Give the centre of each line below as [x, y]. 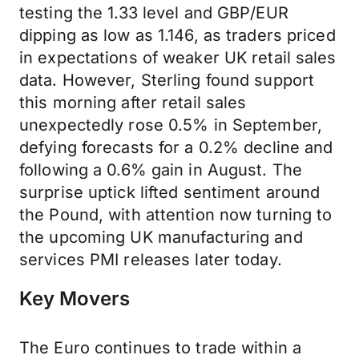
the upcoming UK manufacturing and [161, 237]
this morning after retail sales [133, 103]
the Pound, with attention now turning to [176, 215]
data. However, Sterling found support [167, 80]
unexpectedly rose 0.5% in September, [171, 125]
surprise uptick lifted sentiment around [170, 192]
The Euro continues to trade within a [161, 348]
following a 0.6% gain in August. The [161, 170]
